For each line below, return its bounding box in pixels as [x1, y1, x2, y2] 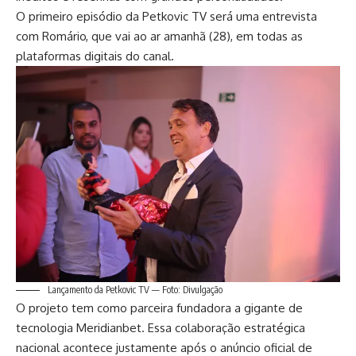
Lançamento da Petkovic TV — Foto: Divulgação [45, 283, 222, 296]
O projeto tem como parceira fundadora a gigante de [16, 300, 303, 315]
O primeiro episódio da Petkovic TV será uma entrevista [16, 8, 317, 24]
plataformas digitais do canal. [16, 48, 174, 64]
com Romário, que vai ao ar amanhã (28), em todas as [16, 28, 303, 44]
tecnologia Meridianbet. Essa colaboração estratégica [16, 319, 305, 335]
